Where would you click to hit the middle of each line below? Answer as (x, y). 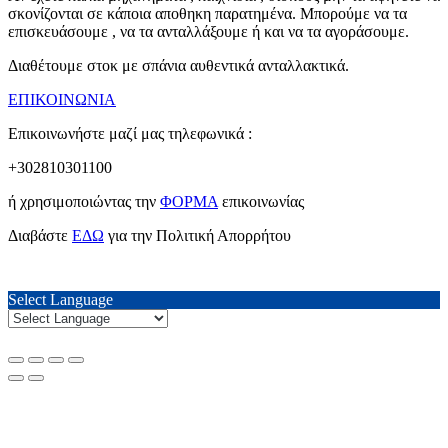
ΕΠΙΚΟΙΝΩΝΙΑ (62, 99)
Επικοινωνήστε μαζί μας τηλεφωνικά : (130, 133)
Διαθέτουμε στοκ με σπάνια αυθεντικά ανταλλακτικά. (178, 65)
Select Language (60, 299)
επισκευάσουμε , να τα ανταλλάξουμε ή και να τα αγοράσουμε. (208, 31)
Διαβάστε (40, 235)
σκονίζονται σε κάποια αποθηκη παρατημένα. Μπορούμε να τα (207, 13)
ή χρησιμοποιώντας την (84, 201)
